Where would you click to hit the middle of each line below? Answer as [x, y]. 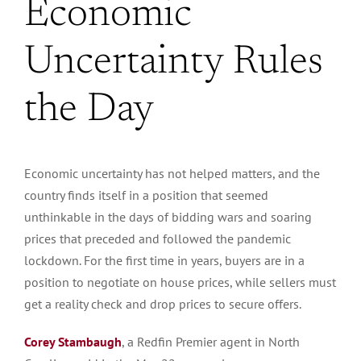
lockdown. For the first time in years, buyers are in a [164, 260]
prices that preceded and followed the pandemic [158, 238]
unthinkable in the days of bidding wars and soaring [168, 216]
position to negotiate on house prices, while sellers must [180, 282]
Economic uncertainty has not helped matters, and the [172, 173]
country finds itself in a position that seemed [146, 195]
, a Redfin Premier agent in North [211, 341]
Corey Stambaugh [73, 341]
